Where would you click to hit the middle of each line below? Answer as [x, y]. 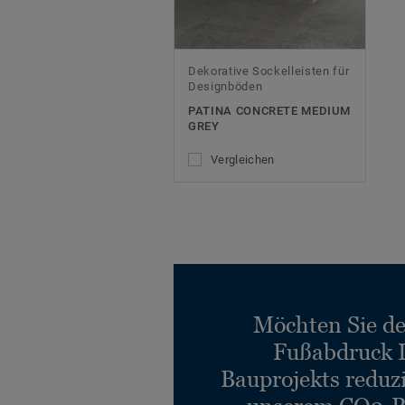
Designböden [226, 87]
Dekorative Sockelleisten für [269, 71]
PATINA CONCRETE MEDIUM [269, 111]
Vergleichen [243, 160]
